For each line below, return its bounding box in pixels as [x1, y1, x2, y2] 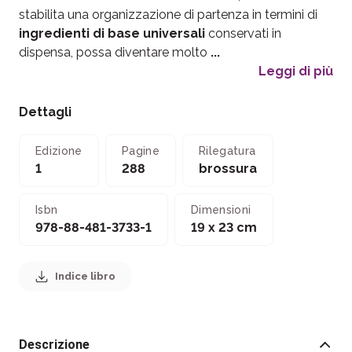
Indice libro [55, 269, 115, 282]
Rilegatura [198, 144, 256, 157]
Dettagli [19, 104, 71, 119]
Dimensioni [191, 203, 251, 216]
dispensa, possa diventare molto [19, 44, 211, 60]
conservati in [205, 25, 281, 41]
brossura [198, 160, 257, 176]
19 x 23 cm [191, 219, 257, 235]
